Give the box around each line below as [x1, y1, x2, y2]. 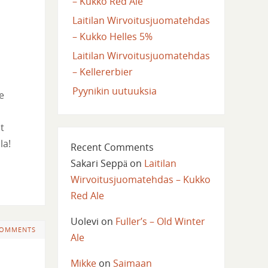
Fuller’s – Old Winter [115, 215, 205, 229]
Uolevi [70, 215, 99, 229]
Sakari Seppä [70, 157, 127, 170]
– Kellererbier [72, 65, 133, 78]
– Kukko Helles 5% [72, 29, 153, 43]
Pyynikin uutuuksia [72, 84, 157, 98]
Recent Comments [70, 141, 154, 154]
